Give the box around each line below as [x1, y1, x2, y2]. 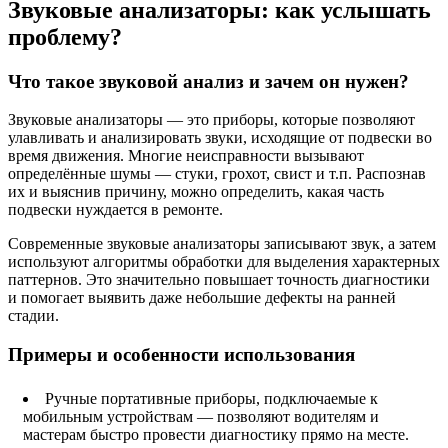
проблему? [8, 23, 122, 50]
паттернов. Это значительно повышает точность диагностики [8, 271, 430, 289]
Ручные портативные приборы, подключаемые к [45, 389, 378, 407]
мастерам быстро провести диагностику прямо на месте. [23, 425, 409, 443]
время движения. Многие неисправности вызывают [8, 147, 364, 165]
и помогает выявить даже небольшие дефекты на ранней [8, 289, 396, 307]
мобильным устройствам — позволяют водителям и [23, 407, 379, 425]
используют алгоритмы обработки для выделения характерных [8, 253, 440, 271]
